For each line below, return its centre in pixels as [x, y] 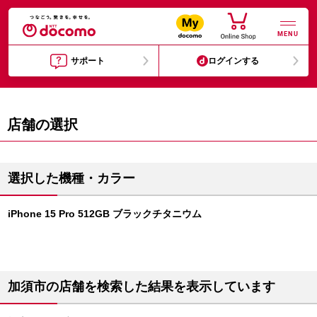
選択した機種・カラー [71, 178]
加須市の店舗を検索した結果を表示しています [142, 287]
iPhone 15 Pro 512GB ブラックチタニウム [105, 214]
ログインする [234, 61]
